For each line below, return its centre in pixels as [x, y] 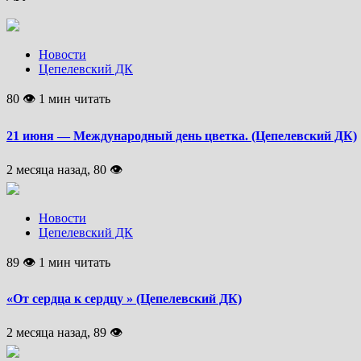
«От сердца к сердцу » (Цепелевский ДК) [124, 299]
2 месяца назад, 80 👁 [64, 169]
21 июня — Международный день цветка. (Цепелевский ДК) [182, 135]
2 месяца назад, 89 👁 [64, 333]
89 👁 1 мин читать [58, 262]
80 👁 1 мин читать [58, 99]
